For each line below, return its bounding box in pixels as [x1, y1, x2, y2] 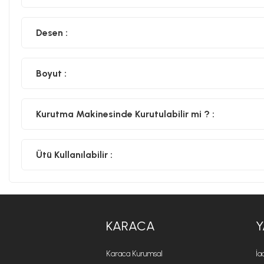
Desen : [36, 27, 68, 38]
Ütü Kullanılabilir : [36, 148, 113, 160]
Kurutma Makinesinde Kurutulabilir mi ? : [36, 108, 214, 120]
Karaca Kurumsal [106, 249, 163, 259]
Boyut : [36, 67, 67, 79]
